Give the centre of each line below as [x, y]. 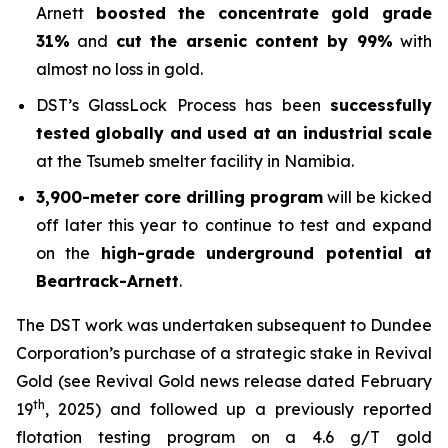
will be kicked [377, 197]
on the [68, 253]
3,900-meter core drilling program [179, 197]
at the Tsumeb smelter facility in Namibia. [195, 161]
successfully [381, 105]
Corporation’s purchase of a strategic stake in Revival [224, 353]
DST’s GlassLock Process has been [183, 105]
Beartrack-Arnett [107, 281]
